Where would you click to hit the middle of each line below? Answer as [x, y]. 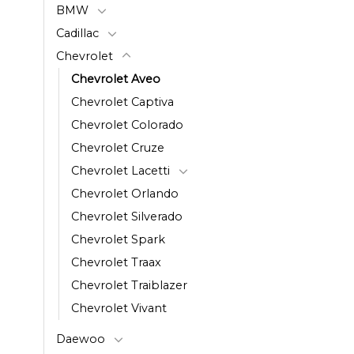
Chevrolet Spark [118, 239]
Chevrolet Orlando [125, 193]
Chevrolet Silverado [127, 216]
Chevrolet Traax [116, 262]
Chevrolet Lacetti [121, 170]
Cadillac [77, 33]
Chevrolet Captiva [122, 102]
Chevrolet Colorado [127, 124]
